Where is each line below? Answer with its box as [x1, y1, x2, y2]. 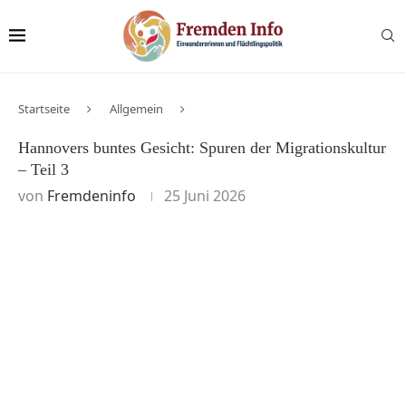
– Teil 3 [18, 159, 69, 179]
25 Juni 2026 [164, 185, 246, 206]
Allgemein [110, 100, 163, 117]
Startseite [18, 100, 70, 117]
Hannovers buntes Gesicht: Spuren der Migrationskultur [18, 138, 386, 157]
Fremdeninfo [47, 185, 136, 206]
